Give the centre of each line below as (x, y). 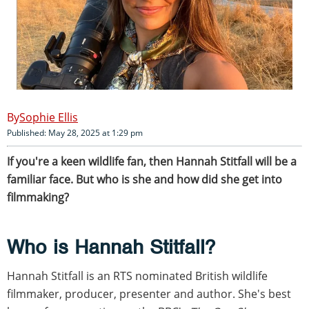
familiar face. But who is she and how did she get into (144, 179)
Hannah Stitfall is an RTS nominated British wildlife (137, 276)
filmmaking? (38, 197)
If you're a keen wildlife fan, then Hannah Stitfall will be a (152, 161)
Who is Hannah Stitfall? (111, 247)
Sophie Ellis (49, 117)
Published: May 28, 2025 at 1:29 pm (75, 132)
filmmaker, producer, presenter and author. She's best (149, 293)
